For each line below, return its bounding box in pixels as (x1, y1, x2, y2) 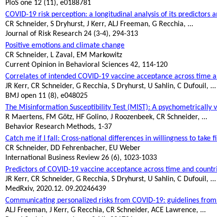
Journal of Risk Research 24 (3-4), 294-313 (5, 30, 138, 38)
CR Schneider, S (5, 20, 56, 29)
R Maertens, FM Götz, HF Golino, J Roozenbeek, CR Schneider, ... (5, 113, 207, 122)
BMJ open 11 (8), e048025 (5, 92, 88, 100)
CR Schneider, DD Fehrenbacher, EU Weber (5, 144, 140, 153)
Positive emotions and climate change (5, 42, 124, 50)
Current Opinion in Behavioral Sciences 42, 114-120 (5, 61, 168, 69)
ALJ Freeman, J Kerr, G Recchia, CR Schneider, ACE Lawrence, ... (5, 206, 206, 215)
